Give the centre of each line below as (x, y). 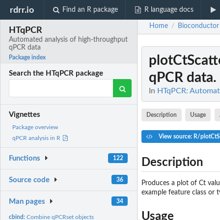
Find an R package (90, 10)
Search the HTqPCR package (56, 74)
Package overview (35, 127)
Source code (29, 180)
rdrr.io (22, 10)
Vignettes (25, 115)
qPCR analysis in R (37, 138)
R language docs (169, 10)
